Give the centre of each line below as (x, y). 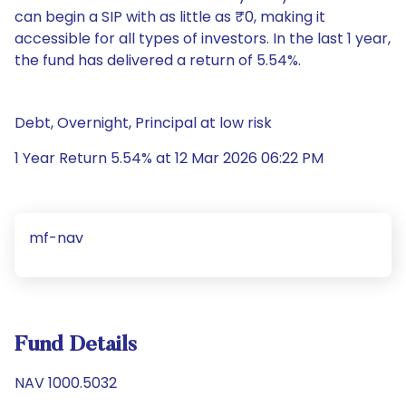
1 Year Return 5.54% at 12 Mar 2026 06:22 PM (169, 158)
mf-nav (56, 238)
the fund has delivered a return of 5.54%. (158, 60)
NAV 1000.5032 (66, 383)
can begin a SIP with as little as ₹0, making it (170, 17)
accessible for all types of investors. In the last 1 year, (203, 39)
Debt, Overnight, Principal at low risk (143, 123)
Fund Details (76, 345)
